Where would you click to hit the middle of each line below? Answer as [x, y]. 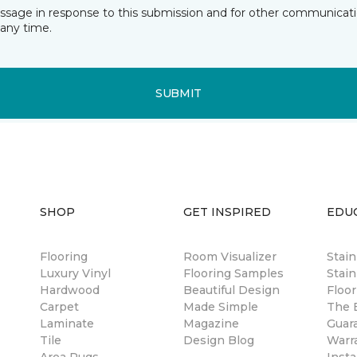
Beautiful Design [231, 290]
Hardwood [70, 290]
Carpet [59, 307]
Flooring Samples [233, 273]
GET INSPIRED [227, 212]
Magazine [211, 324]
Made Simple [221, 307]
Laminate [67, 324]
